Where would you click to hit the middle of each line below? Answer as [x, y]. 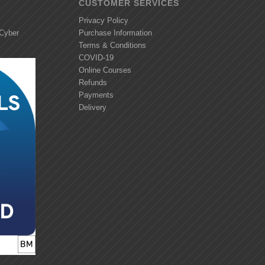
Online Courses [105, 70]
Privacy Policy [103, 21]
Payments [96, 95]
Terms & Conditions [112, 46]
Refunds [93, 83]
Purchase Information [115, 33]
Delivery [92, 108]
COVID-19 [96, 58]
